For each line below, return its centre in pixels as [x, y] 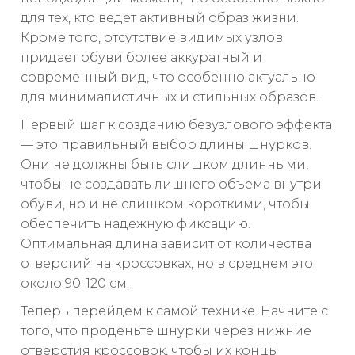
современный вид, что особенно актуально [168, 78]
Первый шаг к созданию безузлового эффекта [176, 125]
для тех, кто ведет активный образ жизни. [160, 18]
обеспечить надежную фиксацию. [136, 224]
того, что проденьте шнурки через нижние [166, 331]
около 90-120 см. [75, 284]
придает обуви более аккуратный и [141, 58]
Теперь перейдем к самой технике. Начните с [174, 311]
